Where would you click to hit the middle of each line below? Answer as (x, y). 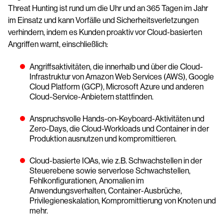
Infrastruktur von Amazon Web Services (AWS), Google (122, 77)
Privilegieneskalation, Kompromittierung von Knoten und (123, 201)
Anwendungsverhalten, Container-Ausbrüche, (106, 191)
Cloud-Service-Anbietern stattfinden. (91, 97)
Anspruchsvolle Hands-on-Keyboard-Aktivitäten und (117, 119)
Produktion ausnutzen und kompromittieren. (103, 139)
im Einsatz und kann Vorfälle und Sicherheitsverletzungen (103, 20)
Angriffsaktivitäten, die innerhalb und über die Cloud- (116, 67)
